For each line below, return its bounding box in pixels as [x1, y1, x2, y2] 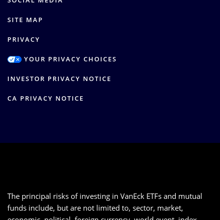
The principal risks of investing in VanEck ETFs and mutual [7, 191, 202, 201]
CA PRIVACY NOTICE [7, 94, 84, 103]
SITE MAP [7, 15, 43, 24]
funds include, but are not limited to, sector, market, [7, 203, 183, 213]
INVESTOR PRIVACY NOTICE [7, 74, 111, 83]
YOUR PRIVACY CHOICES [22, 55, 117, 63]
